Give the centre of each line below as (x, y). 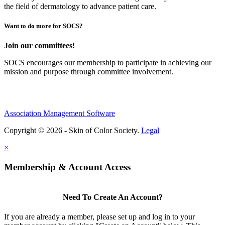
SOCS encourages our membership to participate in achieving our (108, 63)
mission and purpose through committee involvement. (89, 72)
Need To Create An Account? (113, 197)
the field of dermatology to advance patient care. (80, 7)
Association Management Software (60, 114)
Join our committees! (40, 46)
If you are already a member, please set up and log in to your (99, 217)
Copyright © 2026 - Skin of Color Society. (73, 131)
